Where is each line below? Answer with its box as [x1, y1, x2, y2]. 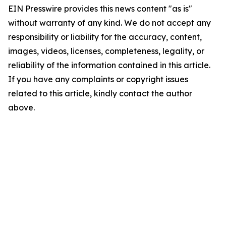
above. [8, 102, 35, 113]
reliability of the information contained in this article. [8, 60, 210, 71]
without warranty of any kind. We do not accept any [8, 18, 211, 28]
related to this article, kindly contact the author [8, 88, 192, 99]
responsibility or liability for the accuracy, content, [8, 32, 202, 42]
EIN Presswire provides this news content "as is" [8, 4, 192, 14]
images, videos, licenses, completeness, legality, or [8, 46, 204, 56]
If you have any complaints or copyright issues [8, 74, 188, 85]
